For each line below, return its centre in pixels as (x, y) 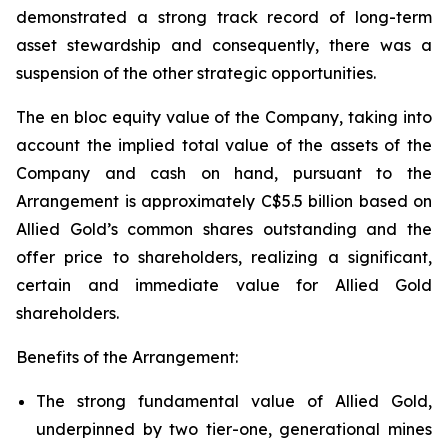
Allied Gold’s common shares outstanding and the (224, 229)
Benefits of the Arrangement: (127, 357)
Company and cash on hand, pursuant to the (224, 173)
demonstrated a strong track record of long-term (224, 17)
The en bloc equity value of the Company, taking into (224, 117)
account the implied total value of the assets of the (224, 145)
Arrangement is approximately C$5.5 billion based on (224, 201)
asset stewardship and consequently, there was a (224, 45)
